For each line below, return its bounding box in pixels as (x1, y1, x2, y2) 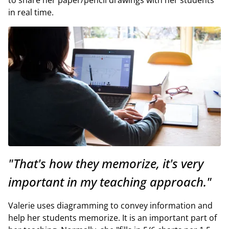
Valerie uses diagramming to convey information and (8, 199, 213, 211)
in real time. (8, 6, 54, 18)
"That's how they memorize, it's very (8, 154, 203, 172)
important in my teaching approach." (8, 173, 212, 190)
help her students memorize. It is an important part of (8, 212, 217, 223)
